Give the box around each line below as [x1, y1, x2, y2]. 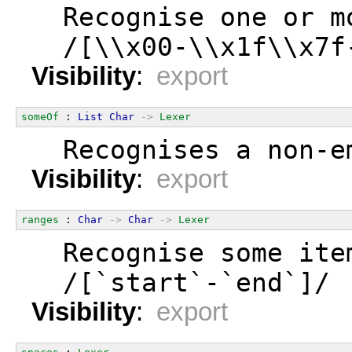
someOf [21, 110, 59, 123]
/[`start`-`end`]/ [31, 267, 330, 298]
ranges [21, 213, 59, 225]
